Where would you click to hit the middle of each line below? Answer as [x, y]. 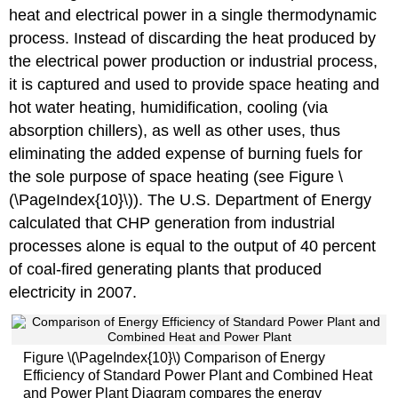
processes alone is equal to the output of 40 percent [193, 246]
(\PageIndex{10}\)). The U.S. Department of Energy [191, 199]
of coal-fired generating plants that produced [166, 269]
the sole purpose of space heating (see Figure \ [176, 176]
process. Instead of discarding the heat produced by [193, 38]
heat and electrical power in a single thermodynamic [193, 15]
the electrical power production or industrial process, [194, 61]
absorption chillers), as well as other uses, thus [175, 130]
